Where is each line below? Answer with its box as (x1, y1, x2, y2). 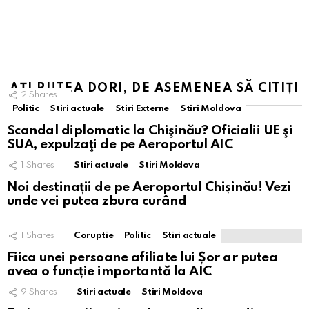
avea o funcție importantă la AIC (7, 264, 212, 278)
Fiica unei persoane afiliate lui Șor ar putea (7, 250, 278, 264)
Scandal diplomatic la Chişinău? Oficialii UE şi (7, 123, 293, 137)
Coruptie (74, 230, 114, 240)
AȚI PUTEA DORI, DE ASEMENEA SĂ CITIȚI (10, 81, 299, 94)
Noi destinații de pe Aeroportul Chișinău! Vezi (7, 180, 291, 194)
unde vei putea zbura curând (7, 194, 187, 208)
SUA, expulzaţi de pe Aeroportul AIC (7, 137, 233, 151)
